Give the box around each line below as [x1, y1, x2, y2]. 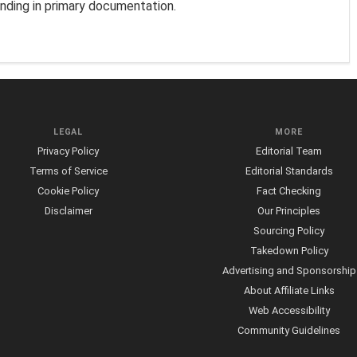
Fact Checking [257, 184, 321, 197]
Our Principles [257, 204, 320, 217]
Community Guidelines [237, 324, 340, 336]
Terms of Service [29, 164, 108, 177]
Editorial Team [256, 144, 322, 157]
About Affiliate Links [243, 284, 335, 296]
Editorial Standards [245, 164, 333, 177]
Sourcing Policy [253, 224, 324, 237]
